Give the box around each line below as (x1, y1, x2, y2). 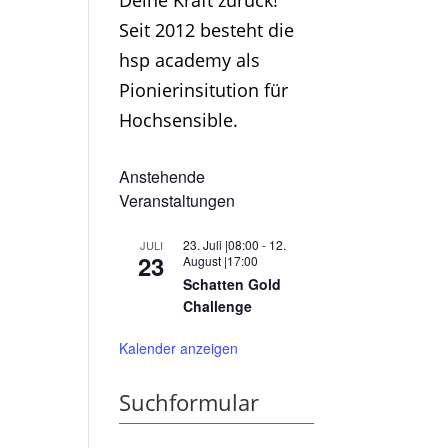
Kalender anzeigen (119, 338, 239, 359)
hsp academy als (119, 48, 261, 73)
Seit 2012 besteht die (119, 18, 295, 43)
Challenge (183, 296, 253, 317)
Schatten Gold (183, 274, 282, 295)
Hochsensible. (119, 108, 239, 133)
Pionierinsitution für (119, 78, 289, 103)
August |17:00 (183, 252, 259, 270)
